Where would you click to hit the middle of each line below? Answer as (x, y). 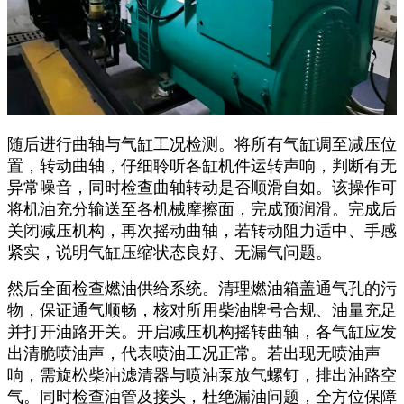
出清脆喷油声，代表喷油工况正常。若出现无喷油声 (194, 353)
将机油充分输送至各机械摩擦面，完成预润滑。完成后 (202, 209)
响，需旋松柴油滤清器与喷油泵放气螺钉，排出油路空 (202, 375)
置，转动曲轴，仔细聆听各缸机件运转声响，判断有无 (202, 165)
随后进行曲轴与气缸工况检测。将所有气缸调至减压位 (202, 144)
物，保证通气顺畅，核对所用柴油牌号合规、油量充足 (202, 310)
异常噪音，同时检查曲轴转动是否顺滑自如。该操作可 (202, 187)
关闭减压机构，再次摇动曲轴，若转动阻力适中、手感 (202, 230)
